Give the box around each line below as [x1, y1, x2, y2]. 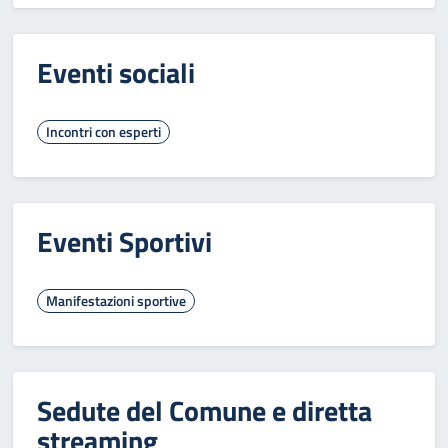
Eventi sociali [37, 51, 195, 94]
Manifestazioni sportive [46, 290, 186, 311]
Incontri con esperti [46, 121, 161, 142]
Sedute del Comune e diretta [37, 389, 372, 432]
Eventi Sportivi [37, 220, 212, 263]
